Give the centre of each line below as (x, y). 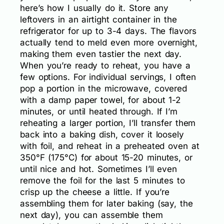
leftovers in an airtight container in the (98, 19)
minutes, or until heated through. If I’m (99, 111)
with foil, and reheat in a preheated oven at (110, 146)
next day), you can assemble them (91, 215)
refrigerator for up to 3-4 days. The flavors (108, 31)
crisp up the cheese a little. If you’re (95, 192)
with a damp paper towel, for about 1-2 (100, 100)
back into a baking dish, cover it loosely (102, 134)
